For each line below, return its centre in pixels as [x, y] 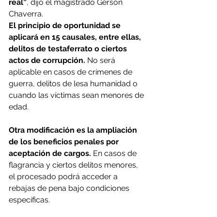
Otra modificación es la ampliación [74, 130]
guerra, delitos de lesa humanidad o [74, 83]
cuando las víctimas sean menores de [77, 95]
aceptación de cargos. [50, 153]
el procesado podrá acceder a [64, 176]
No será [101, 60]
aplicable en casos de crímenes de [71, 72]
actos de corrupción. [47, 60]
